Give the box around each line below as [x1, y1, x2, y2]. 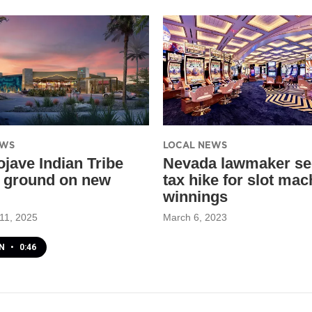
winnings [163, 187, 228, 205]
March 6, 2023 [163, 211, 227, 223]
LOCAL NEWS [163, 138, 227, 151]
